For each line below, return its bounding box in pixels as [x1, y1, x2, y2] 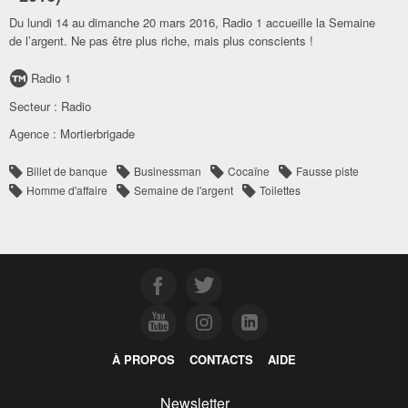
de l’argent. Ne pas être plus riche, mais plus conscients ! [9, 32, 313, 49]
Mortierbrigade [60, 125, 135, 142]
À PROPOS [112, 351, 175, 368]
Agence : [9, 125, 60, 142]
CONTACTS [189, 351, 253, 368]
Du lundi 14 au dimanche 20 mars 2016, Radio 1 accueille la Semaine [9, 14, 375, 31]
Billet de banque [26, 163, 107, 178]
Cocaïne [228, 163, 270, 178]
